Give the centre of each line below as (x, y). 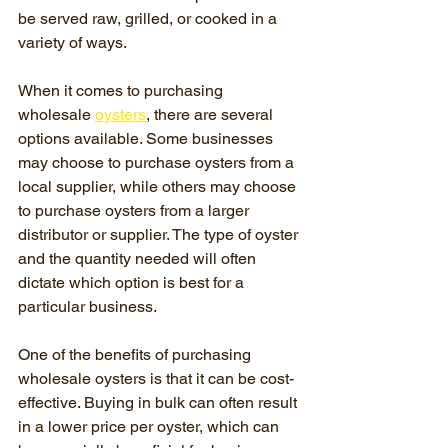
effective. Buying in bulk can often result (159, 402)
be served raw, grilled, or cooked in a (149, 18)
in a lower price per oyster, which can (150, 426)
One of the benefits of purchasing (136, 354)
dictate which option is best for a (133, 282)
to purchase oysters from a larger (135, 210)
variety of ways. (72, 42)
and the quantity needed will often (139, 258)
